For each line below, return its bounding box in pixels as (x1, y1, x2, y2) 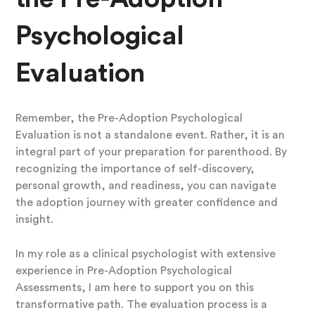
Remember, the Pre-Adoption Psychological (15, 112, 243, 124)
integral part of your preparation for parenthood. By (15, 146, 287, 158)
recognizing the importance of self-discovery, (15, 163, 255, 175)
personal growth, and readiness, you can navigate (15, 180, 276, 192)
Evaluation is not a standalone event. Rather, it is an (15, 129, 285, 141)
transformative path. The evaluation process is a (15, 299, 267, 311)
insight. (15, 214, 53, 226)
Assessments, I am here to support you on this (15, 282, 254, 294)
